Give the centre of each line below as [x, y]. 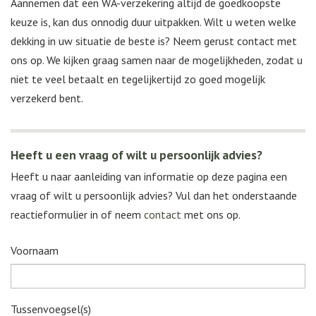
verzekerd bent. [47, 98]
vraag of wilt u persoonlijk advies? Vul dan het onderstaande [154, 196]
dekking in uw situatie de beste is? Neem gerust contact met [154, 41]
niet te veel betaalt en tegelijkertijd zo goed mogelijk [138, 79]
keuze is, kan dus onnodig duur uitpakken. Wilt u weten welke [153, 22]
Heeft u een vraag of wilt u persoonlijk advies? [136, 155]
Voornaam [35, 251]
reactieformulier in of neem [77, 215]
